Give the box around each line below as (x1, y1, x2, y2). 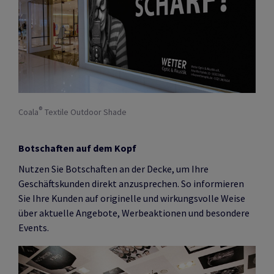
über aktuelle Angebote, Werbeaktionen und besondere (18, 206, 250, 219)
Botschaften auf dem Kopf (18, 141, 136, 154)
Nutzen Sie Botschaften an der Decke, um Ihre (18, 162, 209, 175)
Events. (18, 221, 49, 234)
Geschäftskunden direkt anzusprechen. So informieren (18, 177, 244, 190)
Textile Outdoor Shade (43, 106, 127, 117)
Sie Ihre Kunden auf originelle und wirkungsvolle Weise (18, 191, 245, 204)
